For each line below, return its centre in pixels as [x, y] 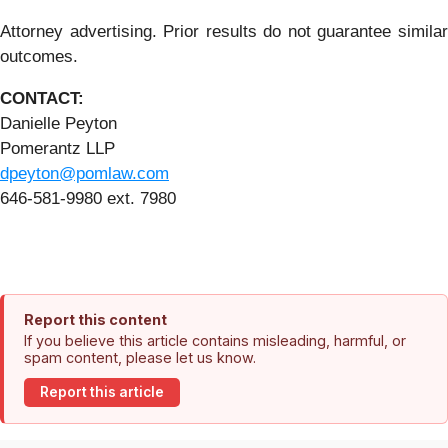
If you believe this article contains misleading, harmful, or [215, 340]
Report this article [102, 392]
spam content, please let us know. [140, 357]
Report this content [95, 319]
